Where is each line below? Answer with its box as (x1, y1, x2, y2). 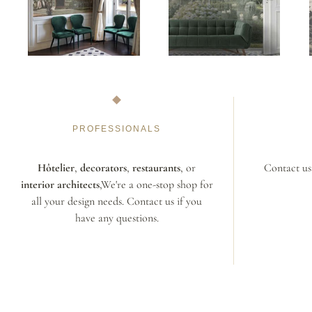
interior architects (20, 178, 100, 192)
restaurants (132, 161, 180, 175)
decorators (80, 161, 127, 175)
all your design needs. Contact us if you (31, 194, 202, 208)
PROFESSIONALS (72, 124, 161, 134)
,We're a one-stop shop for (99, 178, 213, 192)
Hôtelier (38, 161, 75, 175)
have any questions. (75, 211, 159, 225)
